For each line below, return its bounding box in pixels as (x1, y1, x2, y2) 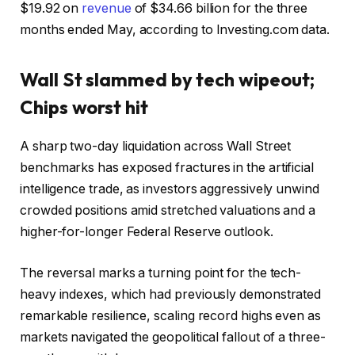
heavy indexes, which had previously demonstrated (20, 286, 322, 302)
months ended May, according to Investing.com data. (20, 21, 330, 37)
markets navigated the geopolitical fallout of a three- (20, 329, 326, 345)
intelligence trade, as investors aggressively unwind (20, 181, 319, 197)
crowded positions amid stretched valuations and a (20, 203, 316, 219)
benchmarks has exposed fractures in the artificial (20, 160, 315, 176)
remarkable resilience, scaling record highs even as (20, 307, 321, 323)
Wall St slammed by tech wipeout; (20, 67, 315, 92)
